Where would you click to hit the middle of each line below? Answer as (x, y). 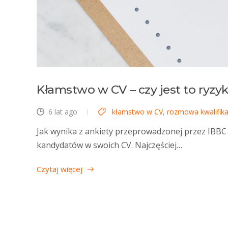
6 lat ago (63, 111)
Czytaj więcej (60, 169)
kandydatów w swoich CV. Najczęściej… (109, 145)
